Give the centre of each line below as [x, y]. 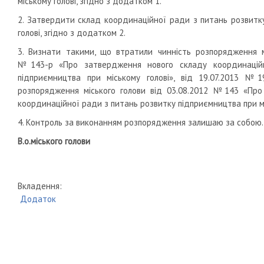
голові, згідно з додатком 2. [72, 33]
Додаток [38, 199]
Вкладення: [40, 186]
